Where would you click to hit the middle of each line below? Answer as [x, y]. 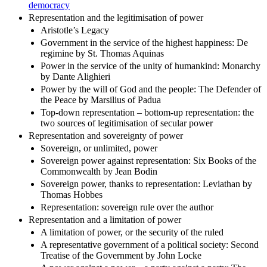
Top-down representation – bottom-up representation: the [147, 112]
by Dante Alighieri [75, 76]
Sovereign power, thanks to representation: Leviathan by [146, 184]
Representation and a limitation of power [105, 219]
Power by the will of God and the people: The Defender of [151, 89]
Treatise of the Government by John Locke [121, 255]
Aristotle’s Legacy [75, 30]
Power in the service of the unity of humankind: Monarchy [150, 66]
